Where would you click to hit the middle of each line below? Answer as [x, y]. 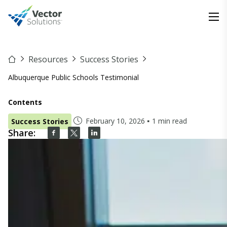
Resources [48, 59]
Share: [22, 133]
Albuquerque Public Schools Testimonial [73, 77]
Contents [25, 102]
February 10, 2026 [115, 121]
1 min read [169, 121]
